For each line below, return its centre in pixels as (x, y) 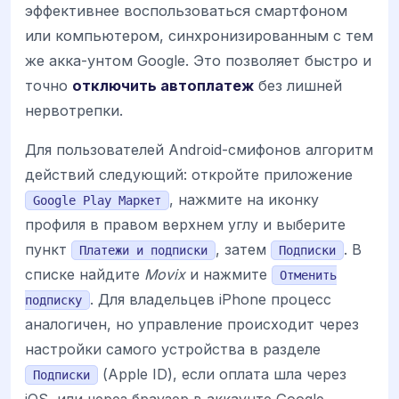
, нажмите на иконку (244, 199)
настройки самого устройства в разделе (173, 349)
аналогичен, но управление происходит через (192, 324)
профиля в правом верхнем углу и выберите (185, 224)
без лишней (298, 85)
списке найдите (85, 274)
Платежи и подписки (143, 250)
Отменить (308, 275)
